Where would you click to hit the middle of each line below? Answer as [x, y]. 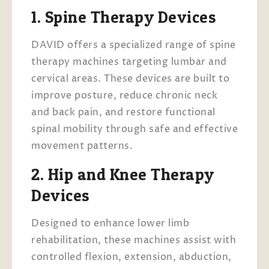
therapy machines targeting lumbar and [129, 62]
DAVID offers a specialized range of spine [134, 45]
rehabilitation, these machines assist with [134, 240]
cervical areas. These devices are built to [130, 78]
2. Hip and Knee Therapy [123, 174]
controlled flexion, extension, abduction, [131, 257]
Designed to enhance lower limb [110, 223]
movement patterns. [82, 146]
